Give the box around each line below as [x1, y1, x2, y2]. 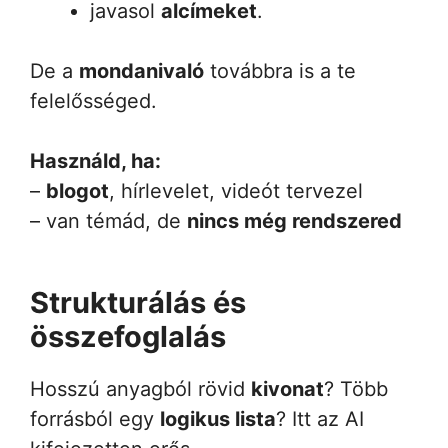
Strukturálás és [30, 284, 246, 320]
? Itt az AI [276, 406, 364, 431]
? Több [324, 376, 388, 401]
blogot [46, 178, 109, 203]
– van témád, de [30, 208, 187, 233]
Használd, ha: [30, 148, 161, 173]
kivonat [251, 376, 324, 401]
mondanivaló [79, 58, 204, 83]
